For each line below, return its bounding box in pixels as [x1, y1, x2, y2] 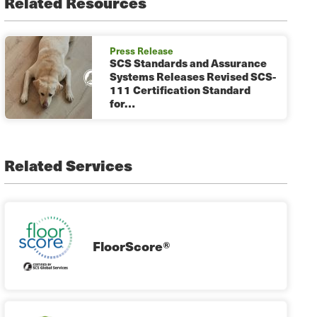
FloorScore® [93, 236, 171, 255]
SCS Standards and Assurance [110, 55, 267, 71]
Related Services [4, 154, 132, 177]
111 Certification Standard [110, 82, 250, 98]
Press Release [110, 44, 173, 58]
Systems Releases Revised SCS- [110, 69, 276, 85]
